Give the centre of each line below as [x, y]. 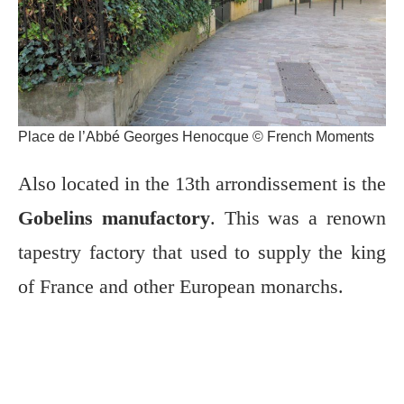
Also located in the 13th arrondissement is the [202, 184]
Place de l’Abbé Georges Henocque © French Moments [196, 137]
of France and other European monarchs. [181, 286]
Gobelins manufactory [114, 218]
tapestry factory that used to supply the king [202, 252]
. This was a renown [298, 218]
